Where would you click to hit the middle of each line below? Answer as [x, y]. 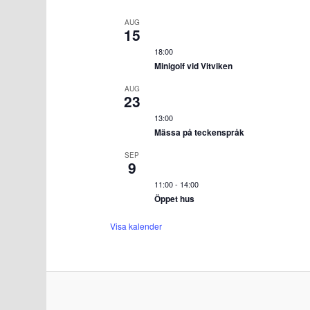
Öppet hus [174, 198]
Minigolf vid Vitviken [193, 65]
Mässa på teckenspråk [199, 132]
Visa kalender [136, 226]
